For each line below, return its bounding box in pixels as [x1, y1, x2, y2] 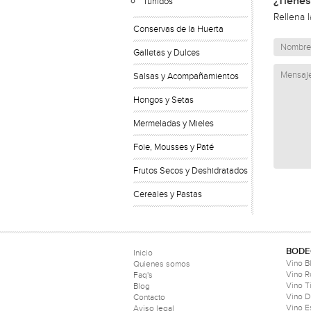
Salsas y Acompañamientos [133, 71, 239, 82]
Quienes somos [133, 259, 190, 269]
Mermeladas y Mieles [133, 118, 214, 129]
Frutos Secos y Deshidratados [133, 165, 248, 176]
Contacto [133, 292, 165, 302]
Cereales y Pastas [133, 189, 202, 200]
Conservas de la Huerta [133, 24, 224, 35]
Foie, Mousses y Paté [133, 142, 214, 153]
